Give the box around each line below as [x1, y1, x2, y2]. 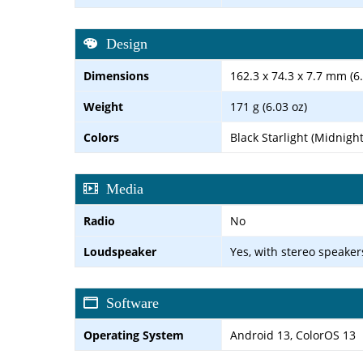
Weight [83, 98, 123, 114]
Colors [83, 129, 119, 145]
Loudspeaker [83, 243, 156, 259]
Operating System [83, 327, 184, 343]
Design [106, 35, 147, 52]
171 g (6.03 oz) [230, 98, 307, 114]
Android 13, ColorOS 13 [230, 327, 356, 343]
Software [106, 294, 159, 311]
